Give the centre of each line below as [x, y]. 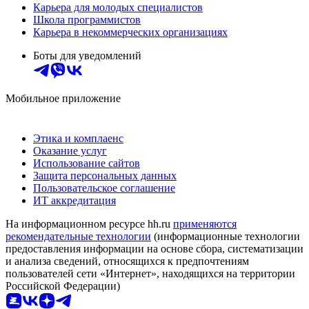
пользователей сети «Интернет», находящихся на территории [150, 273]
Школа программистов [87, 19]
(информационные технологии [226, 236]
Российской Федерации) [63, 286]
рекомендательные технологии [78, 236]
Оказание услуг [70, 150]
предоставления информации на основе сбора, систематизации [154, 248]
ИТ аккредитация [74, 200]
